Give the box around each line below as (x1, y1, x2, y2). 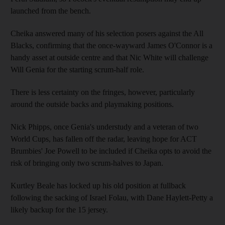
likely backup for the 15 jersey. (11, 205, 108, 214)
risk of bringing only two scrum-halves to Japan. (11, 158, 163, 167)
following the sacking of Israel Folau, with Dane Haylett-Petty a (11, 193, 213, 202)
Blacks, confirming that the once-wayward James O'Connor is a (11, 41, 212, 50)
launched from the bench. (11, 6, 91, 15)
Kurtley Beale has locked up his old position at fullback (11, 181, 186, 190)
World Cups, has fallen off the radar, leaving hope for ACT (11, 134, 197, 143)
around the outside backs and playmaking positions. (11, 99, 174, 108)
